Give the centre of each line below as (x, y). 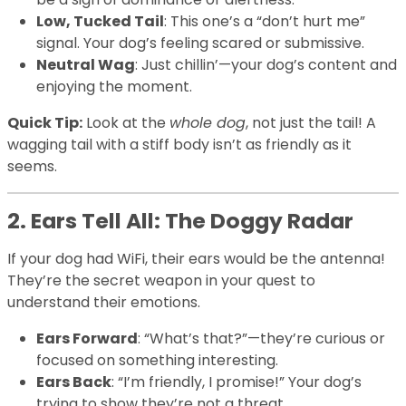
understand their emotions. (104, 303)
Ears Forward (87, 339)
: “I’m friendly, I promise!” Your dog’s (237, 382)
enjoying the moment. (114, 87)
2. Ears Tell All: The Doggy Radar (180, 221)
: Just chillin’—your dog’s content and (266, 65)
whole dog (208, 123)
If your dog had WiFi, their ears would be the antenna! (196, 259)
